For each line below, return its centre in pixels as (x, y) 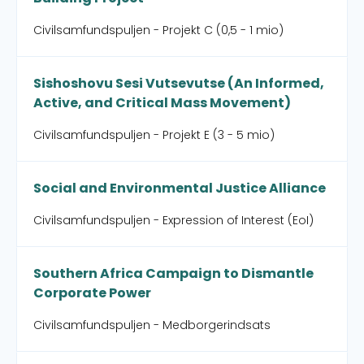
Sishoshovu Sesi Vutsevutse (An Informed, (179, 83)
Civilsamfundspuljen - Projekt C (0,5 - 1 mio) (158, 30)
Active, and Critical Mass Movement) (162, 103)
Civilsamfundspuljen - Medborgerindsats (152, 325)
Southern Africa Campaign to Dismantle (173, 273)
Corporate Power (92, 293)
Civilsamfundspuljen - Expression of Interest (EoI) (173, 220)
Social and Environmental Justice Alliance (180, 188)
